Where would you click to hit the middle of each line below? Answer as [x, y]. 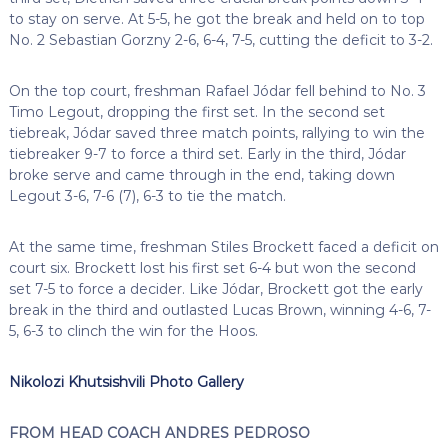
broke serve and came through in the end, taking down [201, 174]
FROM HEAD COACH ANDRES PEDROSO [159, 432]
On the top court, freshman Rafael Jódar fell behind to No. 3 [217, 90]
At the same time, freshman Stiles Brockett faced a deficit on [223, 246]
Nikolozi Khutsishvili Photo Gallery [126, 381]
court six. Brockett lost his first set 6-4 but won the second [212, 267]
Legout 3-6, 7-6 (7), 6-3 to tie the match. [147, 195]
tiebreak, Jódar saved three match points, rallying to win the [216, 132]
